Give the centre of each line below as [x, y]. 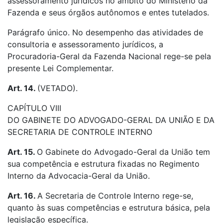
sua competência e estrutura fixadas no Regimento [104, 164]
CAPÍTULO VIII [34, 108]
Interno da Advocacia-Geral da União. [79, 176]
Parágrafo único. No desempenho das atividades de [105, 32]
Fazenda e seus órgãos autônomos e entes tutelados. [108, 12]
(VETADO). [57, 88]
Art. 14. [22, 88]
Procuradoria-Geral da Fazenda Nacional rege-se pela [109, 56]
